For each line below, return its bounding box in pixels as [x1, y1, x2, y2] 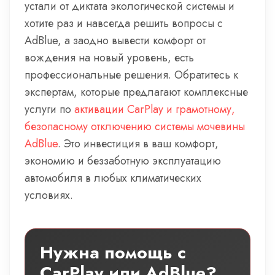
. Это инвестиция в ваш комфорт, [58, 136, 219, 152]
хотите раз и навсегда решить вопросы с [25, 15, 223, 31]
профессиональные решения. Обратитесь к [25, 67, 238, 83]
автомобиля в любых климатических [25, 170, 201, 186]
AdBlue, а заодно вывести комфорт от [25, 33, 206, 48]
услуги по [25, 101, 74, 117]
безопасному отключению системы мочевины [25, 118, 245, 134]
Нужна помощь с [40, 240, 186, 265]
